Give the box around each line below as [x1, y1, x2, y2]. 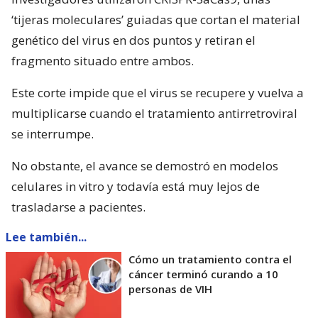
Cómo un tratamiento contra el [128, 252, 292, 267]
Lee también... [6, 229, 87, 246]
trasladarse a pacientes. [11, 199, 146, 216]
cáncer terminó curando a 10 [128, 267, 278, 282]
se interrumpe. [11, 126, 94, 143]
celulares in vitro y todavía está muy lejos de [11, 178, 260, 195]
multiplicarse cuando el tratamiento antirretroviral [11, 105, 297, 122]
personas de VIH [128, 282, 212, 297]
